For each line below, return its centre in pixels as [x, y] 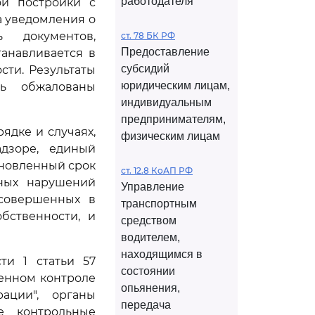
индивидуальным [166, 102]
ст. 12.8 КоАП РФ [157, 171]
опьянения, [150, 288]
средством [149, 220]
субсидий [145, 69]
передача [146, 305]
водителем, [150, 237]
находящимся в [162, 254]
